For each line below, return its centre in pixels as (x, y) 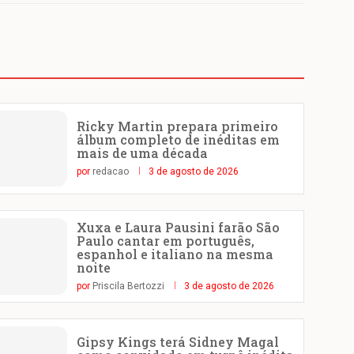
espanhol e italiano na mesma (175, 254)
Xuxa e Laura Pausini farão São (179, 228)
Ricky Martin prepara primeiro (178, 126)
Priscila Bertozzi (129, 286)
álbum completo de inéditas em (179, 140)
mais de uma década (143, 153)
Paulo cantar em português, (166, 241)
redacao (111, 172)
